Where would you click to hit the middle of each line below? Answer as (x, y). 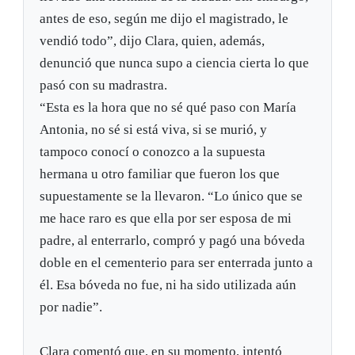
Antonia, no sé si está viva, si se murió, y (154, 130)
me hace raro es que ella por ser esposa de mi (166, 219)
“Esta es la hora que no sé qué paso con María (168, 108)
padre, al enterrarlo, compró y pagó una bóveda (173, 241)
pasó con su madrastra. (104, 86)
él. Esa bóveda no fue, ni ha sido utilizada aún (168, 285)
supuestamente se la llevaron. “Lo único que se (172, 197)
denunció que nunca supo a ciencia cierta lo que (175, 63)
